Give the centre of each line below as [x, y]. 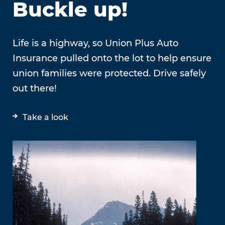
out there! [35, 89]
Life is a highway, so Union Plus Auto [95, 43]
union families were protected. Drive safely [109, 74]
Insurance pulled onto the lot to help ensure [112, 59]
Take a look [45, 118]
